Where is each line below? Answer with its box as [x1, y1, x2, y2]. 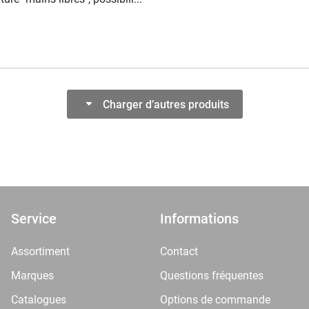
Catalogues [11, 293, 66, 306]
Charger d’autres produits [102, 97, 229, 111]
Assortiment [11, 245, 70, 258]
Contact [160, 245, 198, 258]
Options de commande [160, 293, 270, 306]
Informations [160, 210, 239, 227]
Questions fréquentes [160, 269, 263, 282]
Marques [11, 269, 54, 282]
